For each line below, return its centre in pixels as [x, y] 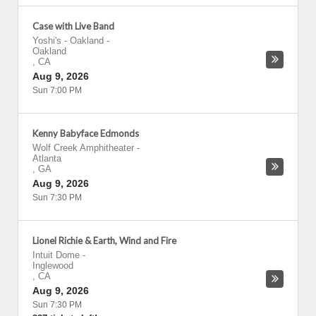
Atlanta [47, 158]
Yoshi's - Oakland [68, 41]
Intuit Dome [56, 255]
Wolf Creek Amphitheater [83, 148]
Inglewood [53, 266]
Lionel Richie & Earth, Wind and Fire [104, 241]
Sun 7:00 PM [57, 90]
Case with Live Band [73, 26]
